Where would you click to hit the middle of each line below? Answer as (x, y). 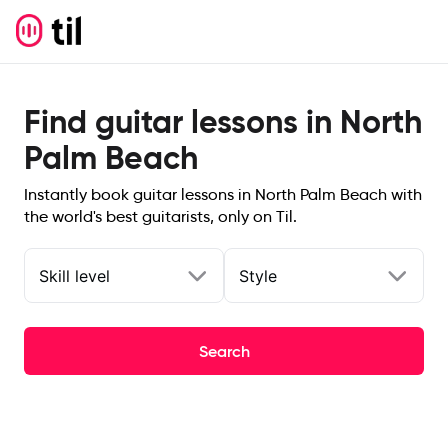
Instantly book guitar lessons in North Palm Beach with (223, 194)
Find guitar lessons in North (223, 122)
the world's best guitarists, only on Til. (160, 216)
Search (224, 351)
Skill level (74, 275)
